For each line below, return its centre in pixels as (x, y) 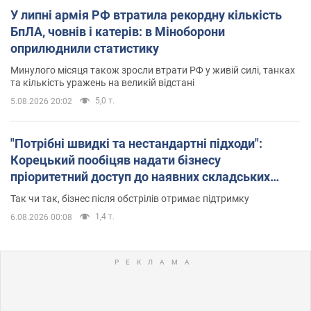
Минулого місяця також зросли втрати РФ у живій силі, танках (153, 70)
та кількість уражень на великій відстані (102, 82)
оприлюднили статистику (85, 48)
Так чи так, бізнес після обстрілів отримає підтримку (130, 198)
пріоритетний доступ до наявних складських (140, 176)
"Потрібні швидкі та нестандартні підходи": (136, 143)
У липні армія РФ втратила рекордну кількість (146, 15)
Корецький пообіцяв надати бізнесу (116, 160)
